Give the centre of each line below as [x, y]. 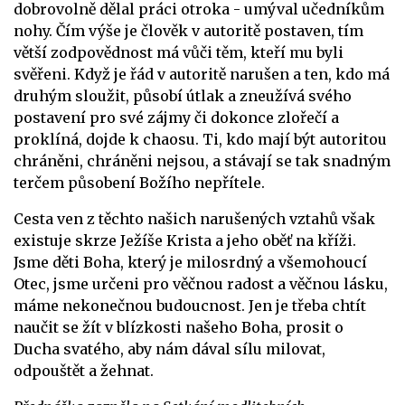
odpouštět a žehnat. [84, 370]
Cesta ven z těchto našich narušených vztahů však [194, 218]
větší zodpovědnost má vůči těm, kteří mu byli [179, 52]
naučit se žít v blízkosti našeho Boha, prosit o [179, 327]
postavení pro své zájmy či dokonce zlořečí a [176, 117]
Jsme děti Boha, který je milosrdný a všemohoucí [190, 262]
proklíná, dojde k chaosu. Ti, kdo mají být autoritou [200, 139]
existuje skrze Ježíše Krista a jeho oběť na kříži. [185, 240]
